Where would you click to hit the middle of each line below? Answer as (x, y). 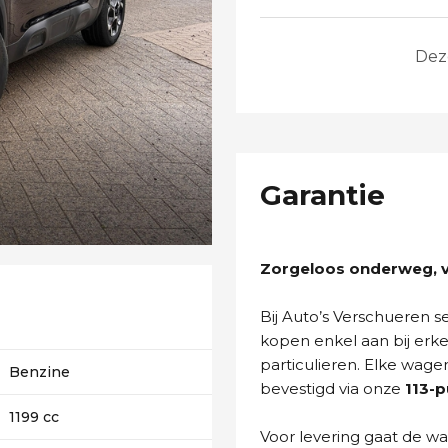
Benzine (40, 372)
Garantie (322, 195)
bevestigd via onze (332, 388)
